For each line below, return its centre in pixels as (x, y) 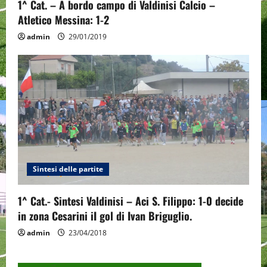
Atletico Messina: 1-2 (63, 19)
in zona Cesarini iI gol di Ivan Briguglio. (105, 215)
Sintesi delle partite (68, 169)
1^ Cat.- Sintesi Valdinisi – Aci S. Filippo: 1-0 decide (131, 201)
